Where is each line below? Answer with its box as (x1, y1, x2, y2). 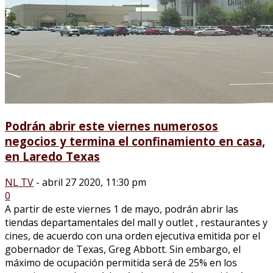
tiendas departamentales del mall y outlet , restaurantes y (5, 215, 268, 229)
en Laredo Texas (5, 149, 100, 165)
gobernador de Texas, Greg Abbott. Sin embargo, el (5, 242, 241, 256)
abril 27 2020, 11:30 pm (42, 175, 146, 189)
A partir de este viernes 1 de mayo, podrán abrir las (5, 202, 238, 216)
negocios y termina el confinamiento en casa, (5, 133, 265, 149)
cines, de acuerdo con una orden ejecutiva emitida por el (5, 229, 260, 243)
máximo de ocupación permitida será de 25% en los (5, 255, 237, 269)
